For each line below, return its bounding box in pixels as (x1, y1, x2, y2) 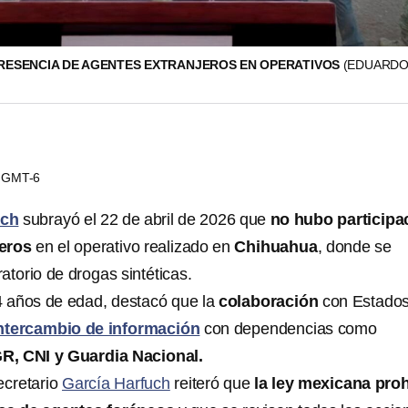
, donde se (317, 238, 392, 256)
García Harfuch (62, 374, 170, 393)
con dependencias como (199, 320, 377, 338)
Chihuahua (234, 238, 318, 256)
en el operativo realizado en (31, 238, 235, 256)
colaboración (218, 292, 319, 311)
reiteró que (169, 374, 255, 393)
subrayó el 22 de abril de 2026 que (18, 210, 270, 229)
